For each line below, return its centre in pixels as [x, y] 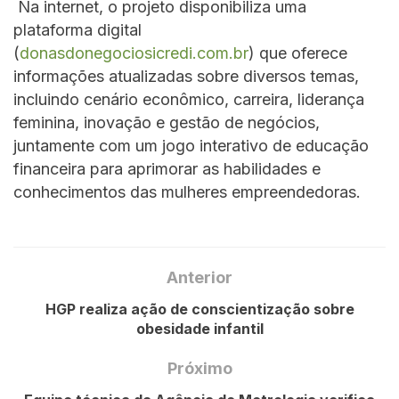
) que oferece [298, 53]
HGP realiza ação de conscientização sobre [199, 309]
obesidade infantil [199, 328]
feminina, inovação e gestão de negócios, [167, 123]
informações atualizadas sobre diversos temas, [186, 77]
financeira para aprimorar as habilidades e [167, 169]
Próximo [199, 368]
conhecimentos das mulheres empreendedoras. [187, 192]
